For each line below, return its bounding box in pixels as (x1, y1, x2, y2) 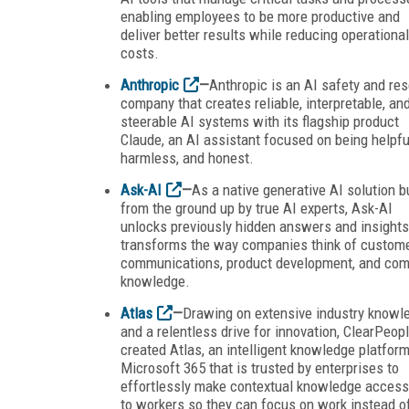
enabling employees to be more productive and (121, 6, 400, 26)
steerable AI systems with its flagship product (121, 111, 399, 131)
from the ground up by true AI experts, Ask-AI (121, 198, 393, 217)
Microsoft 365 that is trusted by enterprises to (121, 358, 399, 377)
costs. (121, 43, 159, 62)
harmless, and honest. (121, 148, 254, 167)
